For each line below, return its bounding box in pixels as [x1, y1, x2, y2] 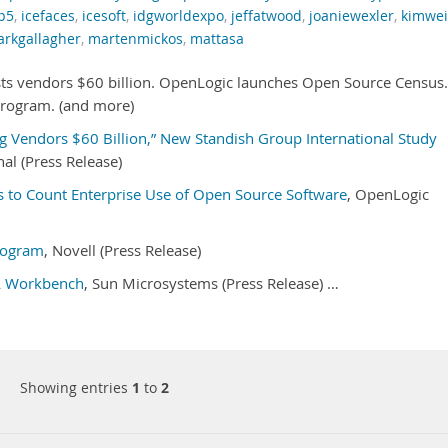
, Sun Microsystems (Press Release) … [84, 274, 339, 293]
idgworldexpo [133, 7, 224, 25]
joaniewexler [309, 7, 394, 25]
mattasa [190, 30, 244, 48]
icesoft [82, 7, 126, 25]
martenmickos [88, 30, 183, 48]
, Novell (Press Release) [44, 241, 201, 260]
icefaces [21, 7, 75, 25]
